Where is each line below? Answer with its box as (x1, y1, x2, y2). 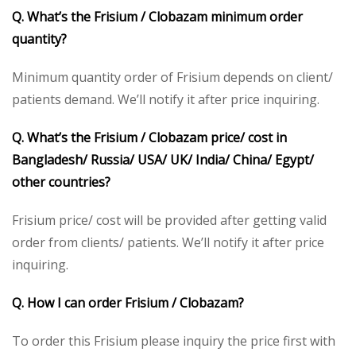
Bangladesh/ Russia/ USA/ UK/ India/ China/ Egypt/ (12, 150, 314, 168)
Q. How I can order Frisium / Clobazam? (12, 293, 244, 311)
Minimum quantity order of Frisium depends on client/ (12, 68, 333, 86)
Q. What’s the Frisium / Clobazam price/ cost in (12, 128, 287, 146)
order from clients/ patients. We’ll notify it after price (12, 233, 324, 251)
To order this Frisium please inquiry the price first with (12, 331, 335, 350)
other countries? (12, 172, 110, 191)
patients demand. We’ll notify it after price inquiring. (12, 90, 319, 108)
